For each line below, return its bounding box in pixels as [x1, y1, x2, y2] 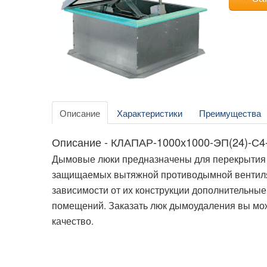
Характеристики [117, 106, 182, 120]
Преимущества [199, 106, 261, 120]
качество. [52, 214, 94, 228]
